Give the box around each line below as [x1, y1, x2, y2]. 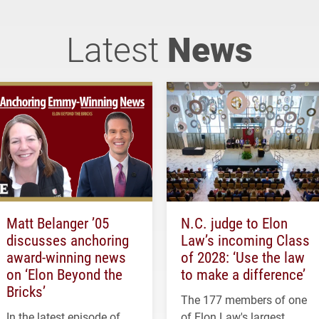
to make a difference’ [181, 264, 305, 285]
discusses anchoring [6, 230, 129, 251]
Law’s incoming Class [181, 230, 310, 251]
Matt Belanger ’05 [6, 213, 109, 234]
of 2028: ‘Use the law [181, 247, 305, 268]
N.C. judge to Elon [181, 213, 288, 234]
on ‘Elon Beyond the [6, 264, 122, 285]
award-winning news [6, 247, 126, 268]
